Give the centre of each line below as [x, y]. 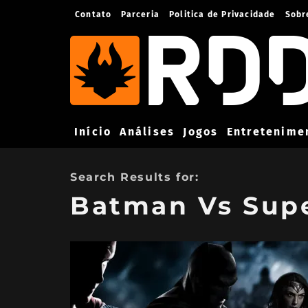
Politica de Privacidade [222, 14]
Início [93, 131]
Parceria [141, 14]
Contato [93, 14]
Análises [147, 131]
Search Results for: [135, 177]
